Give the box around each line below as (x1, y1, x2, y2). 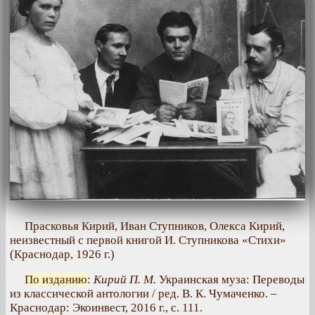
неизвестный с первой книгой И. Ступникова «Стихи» (10, 233, 286, 247)
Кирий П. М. (94, 273, 156, 287)
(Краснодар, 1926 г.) (10, 247, 115, 262)
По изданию (25, 273, 87, 287)
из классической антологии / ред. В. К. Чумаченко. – (10, 287, 277, 301)
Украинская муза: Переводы (156, 273, 304, 287)
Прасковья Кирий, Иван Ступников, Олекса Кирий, (25, 219, 285, 233)
